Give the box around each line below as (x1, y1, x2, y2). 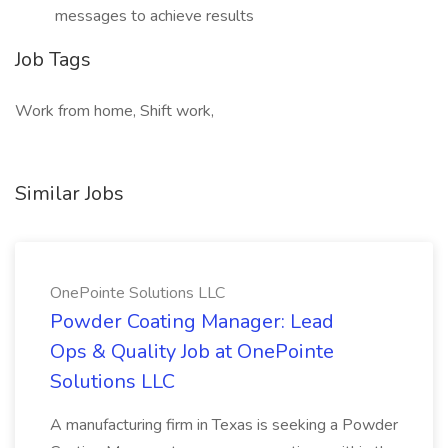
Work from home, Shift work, (15, 100, 214, 122)
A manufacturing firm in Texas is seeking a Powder (50, 414, 398, 436)
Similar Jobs (15, 180, 124, 207)
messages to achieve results (55, 5, 254, 27)
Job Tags (15, 46, 91, 73)
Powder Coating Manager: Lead (50, 308, 334, 335)
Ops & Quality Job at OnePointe (50, 338, 334, 365)
